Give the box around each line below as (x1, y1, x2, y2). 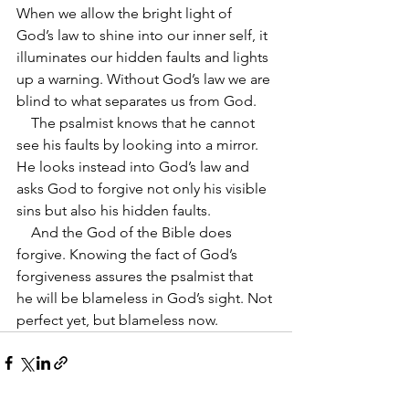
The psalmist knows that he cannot (16, 114, 31, 131)
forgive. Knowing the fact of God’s (16, 246, 241, 263)
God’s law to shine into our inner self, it (16, 26, 271, 44)
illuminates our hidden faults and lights (16, 48, 272, 66)
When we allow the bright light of (16, 5, 236, 22)
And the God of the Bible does (16, 224, 31, 241)
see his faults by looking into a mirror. (16, 136, 262, 153)
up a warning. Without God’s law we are (16, 70, 274, 88)
